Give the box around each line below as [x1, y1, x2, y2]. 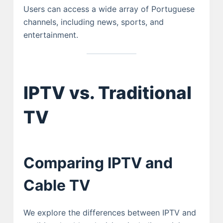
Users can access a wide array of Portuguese [23, 4, 195, 14]
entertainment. [23, 30, 78, 40]
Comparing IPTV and [23, 153, 173, 172]
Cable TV [23, 176, 90, 194]
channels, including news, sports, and [23, 17, 164, 27]
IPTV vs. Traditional [23, 82, 192, 103]
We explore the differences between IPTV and [23, 207, 196, 218]
